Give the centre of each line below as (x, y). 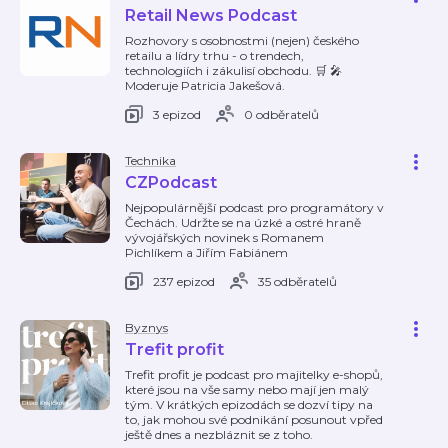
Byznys (146, 327)
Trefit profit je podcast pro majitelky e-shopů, (254, 374)
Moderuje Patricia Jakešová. (205, 85)
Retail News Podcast (211, 15)
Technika (150, 160)
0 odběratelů (281, 114)
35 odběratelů (297, 281)
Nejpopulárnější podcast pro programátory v (254, 207)
